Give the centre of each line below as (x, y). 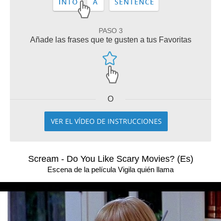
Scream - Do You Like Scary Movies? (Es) (110, 159)
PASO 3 (110, 31)
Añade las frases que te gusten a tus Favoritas (110, 40)
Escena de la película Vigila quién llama (110, 169)
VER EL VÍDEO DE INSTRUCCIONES (106, 121)
